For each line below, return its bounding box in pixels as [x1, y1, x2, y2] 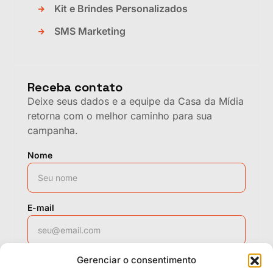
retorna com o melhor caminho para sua [27, 109, 212, 122]
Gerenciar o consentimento [77, 254, 196, 266]
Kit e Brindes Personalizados [54, 2, 188, 15]
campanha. [27, 124, 78, 136]
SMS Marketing [54, 25, 126, 38]
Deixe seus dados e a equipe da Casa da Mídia [27, 94, 244, 107]
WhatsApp [27, 254, 71, 265]
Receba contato [27, 79, 122, 95]
